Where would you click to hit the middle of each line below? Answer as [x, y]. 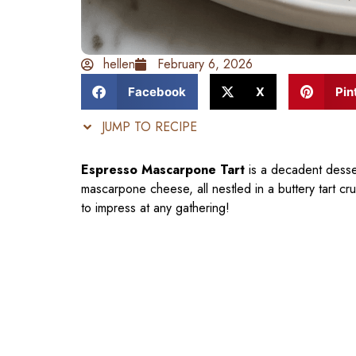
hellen [119, 64]
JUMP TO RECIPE [147, 127]
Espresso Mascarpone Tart [163, 170]
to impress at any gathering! [155, 208]
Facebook [157, 91]
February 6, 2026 [205, 64]
